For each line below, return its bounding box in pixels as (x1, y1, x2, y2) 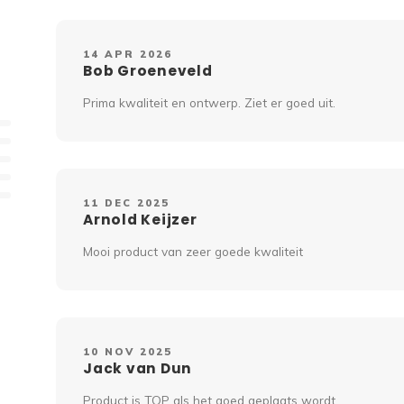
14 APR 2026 (83, 48, 173, 61)
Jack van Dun (83, 359, 193, 379)
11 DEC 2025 (83, 197, 170, 210)
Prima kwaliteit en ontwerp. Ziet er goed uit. (83, 95, 335, 111)
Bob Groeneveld (83, 61, 213, 81)
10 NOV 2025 (83, 345, 173, 359)
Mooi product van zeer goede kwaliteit (83, 243, 303, 260)
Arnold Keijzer (83, 210, 197, 230)
